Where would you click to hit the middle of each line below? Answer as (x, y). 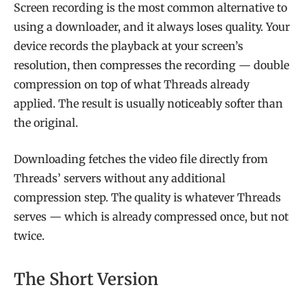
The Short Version (86, 280)
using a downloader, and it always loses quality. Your (152, 27)
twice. (29, 235)
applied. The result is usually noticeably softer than (148, 103)
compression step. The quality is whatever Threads (147, 197)
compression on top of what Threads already (132, 84)
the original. (46, 123)
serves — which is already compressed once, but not (151, 216)
